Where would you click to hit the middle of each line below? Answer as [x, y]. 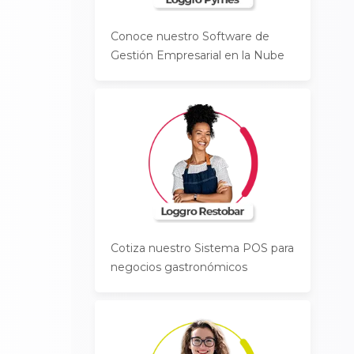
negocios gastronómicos [179, 267]
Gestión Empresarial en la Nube [198, 55]
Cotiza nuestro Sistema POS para [203, 248]
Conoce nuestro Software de [190, 36]
